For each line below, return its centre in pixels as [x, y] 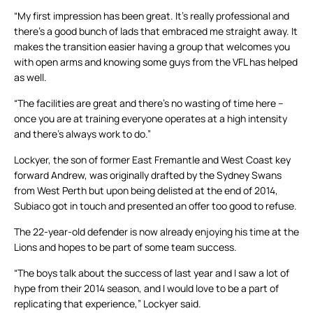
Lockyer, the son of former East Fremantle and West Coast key [152, 160]
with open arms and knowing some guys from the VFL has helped [156, 62]
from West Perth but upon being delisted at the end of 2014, [146, 191]
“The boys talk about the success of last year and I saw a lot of [152, 273]
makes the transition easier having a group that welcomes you [152, 47]
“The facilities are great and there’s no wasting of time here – [149, 103]
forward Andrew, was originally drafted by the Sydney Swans [148, 175]
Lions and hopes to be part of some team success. [125, 247]
